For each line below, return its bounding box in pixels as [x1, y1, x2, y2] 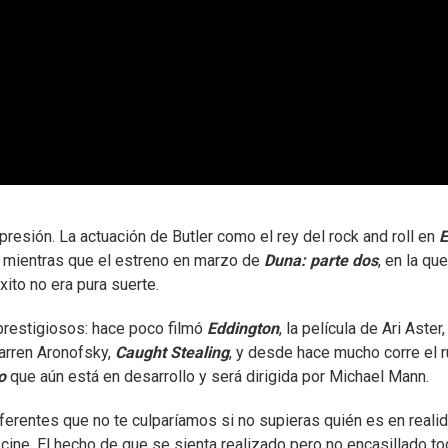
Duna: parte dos [260, 251, 378, 271]
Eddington [207, 319, 279, 339]
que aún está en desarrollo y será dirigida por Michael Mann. [6, 367, 429, 387]
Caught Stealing [111, 343, 229, 363]
